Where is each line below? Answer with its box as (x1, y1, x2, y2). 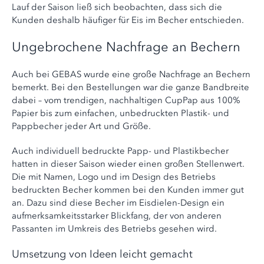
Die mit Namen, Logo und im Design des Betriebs (12, 171, 216, 183)
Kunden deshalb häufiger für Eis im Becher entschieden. (12, 15, 244, 26)
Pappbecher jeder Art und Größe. (12, 121, 151, 132)
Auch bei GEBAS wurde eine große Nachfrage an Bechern (12, 69, 250, 80)
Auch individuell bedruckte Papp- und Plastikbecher (12, 146, 229, 157)
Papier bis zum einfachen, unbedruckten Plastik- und (12, 108, 229, 119)
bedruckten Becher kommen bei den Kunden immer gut (12, 184, 244, 196)
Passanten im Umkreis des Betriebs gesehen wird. (12, 223, 217, 235)
